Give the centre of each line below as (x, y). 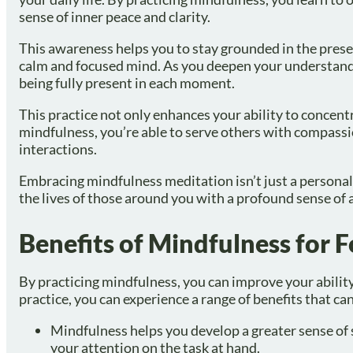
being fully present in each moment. (127, 83)
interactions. (58, 149)
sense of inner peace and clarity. (115, 17)
